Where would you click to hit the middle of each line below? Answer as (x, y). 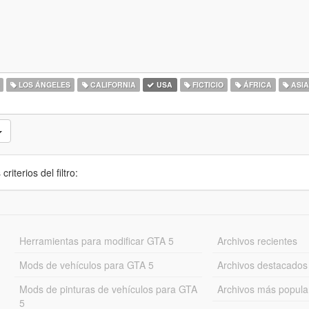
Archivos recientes (258, 241)
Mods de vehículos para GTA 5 (86, 265)
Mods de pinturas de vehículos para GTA (108, 289)
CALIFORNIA (112, 84)
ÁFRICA (256, 84)
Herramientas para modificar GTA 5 (96, 241)
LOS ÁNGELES (44, 84)
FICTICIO (207, 84)
